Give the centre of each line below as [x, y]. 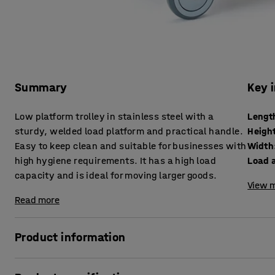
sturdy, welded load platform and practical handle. [129, 131]
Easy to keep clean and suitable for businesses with [131, 146]
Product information [70, 238]
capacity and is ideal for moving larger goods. [116, 176]
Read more [37, 200]
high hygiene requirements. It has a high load [115, 161]
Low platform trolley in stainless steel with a [114, 117]
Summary [41, 88]
